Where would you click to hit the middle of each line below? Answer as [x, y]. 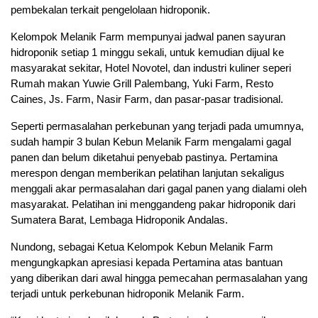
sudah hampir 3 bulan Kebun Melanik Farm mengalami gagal [151, 142]
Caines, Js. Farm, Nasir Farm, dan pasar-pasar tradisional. [147, 99]
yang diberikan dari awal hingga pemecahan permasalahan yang [159, 278]
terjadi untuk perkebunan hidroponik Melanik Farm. [127, 294]
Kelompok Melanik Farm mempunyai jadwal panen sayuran [148, 37]
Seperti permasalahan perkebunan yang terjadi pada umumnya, [157, 126]
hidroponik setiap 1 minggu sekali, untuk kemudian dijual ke [147, 53]
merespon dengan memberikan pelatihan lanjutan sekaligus [148, 173]
